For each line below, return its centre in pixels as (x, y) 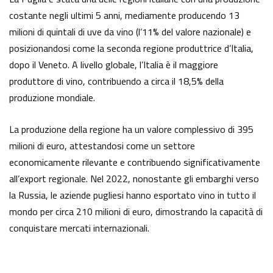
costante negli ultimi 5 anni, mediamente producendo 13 (124, 16)
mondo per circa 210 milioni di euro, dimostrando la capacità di (136, 212)
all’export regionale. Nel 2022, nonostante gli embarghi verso (134, 179)
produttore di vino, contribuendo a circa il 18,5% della (116, 81)
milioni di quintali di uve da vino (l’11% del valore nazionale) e (130, 32)
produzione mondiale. (52, 98)
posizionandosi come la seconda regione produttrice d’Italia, (131, 48)
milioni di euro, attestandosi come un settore (102, 146)
